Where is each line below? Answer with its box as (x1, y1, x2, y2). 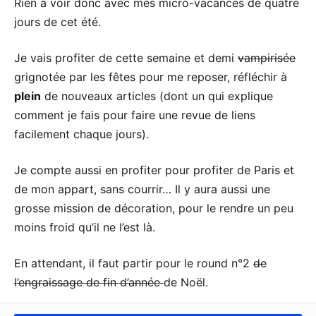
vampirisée (238, 50, 296, 65)
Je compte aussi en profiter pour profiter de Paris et (14, 162, 294, 177)
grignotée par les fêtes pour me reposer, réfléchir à (14, 69, 287, 84)
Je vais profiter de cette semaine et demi (14, 50, 238, 65)
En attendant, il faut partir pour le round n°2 (14, 255, 253, 270)
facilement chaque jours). (14, 126, 149, 141)
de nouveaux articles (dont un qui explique (41, 88, 273, 103)
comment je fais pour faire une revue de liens (14, 107, 255, 122)
